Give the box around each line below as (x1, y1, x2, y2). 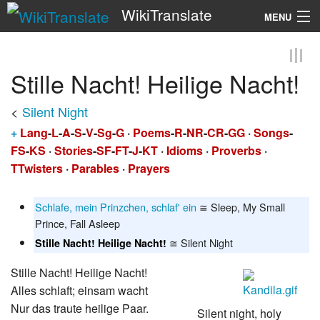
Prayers (128, 159, 170, 176)
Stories (54, 141, 93, 159)
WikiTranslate (121, 4, 212, 25)
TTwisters (11, 159, 63, 176)
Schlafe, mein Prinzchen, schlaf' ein (35, 199, 196, 214)
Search (138, 51, 166, 64)
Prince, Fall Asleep (35, 215, 120, 231)
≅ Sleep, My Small (196, 199, 285, 214)
